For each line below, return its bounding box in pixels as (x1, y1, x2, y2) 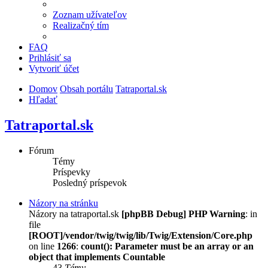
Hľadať (29, 95, 57, 105)
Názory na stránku (29, 198, 98, 209)
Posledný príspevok (53, 178, 127, 188)
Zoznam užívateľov (53, 10, 127, 20)
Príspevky (53, 167, 90, 178)
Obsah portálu (60, 84, 113, 95)
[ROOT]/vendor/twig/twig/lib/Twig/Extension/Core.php (29, 230, 252, 241)
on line (29, 241, 57, 252)
